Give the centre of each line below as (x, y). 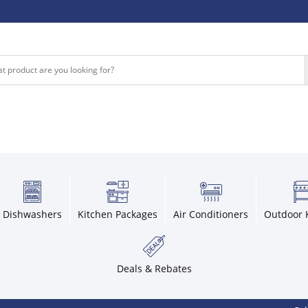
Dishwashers (32, 214)
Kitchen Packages (118, 214)
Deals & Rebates (154, 269)
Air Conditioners (211, 214)
